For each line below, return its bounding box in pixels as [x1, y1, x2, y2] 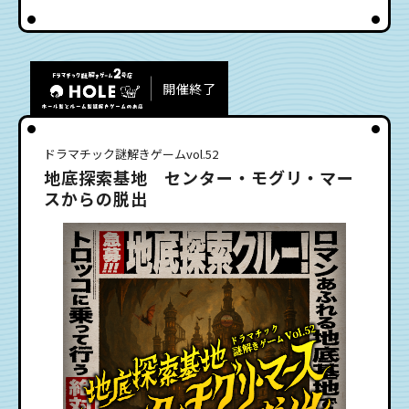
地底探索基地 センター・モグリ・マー [44, 165, 355, 190]
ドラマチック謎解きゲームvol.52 [44, 145, 218, 163]
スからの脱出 [44, 186, 148, 211]
